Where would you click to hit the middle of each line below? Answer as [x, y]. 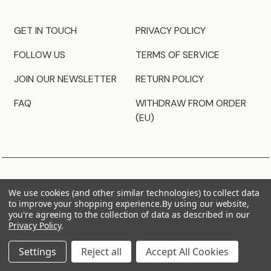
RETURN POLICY [170, 79]
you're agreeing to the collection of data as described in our [129, 214]
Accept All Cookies [187, 252]
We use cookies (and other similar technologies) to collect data [134, 193]
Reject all [101, 252]
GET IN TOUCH [45, 30]
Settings [38, 252]
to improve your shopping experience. [86, 204]
